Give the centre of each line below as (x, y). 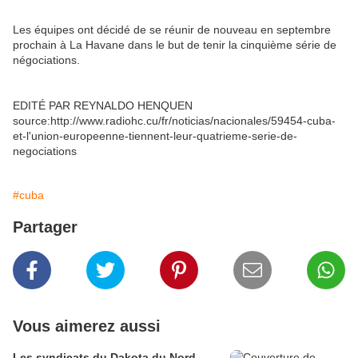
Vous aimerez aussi (87, 326)
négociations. (46, 60)
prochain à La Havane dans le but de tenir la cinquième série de (175, 45)
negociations (45, 151)
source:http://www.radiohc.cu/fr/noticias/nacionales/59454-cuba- (174, 121)
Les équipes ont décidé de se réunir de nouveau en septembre (172, 30)
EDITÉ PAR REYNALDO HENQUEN (103, 106)
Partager (45, 227)
